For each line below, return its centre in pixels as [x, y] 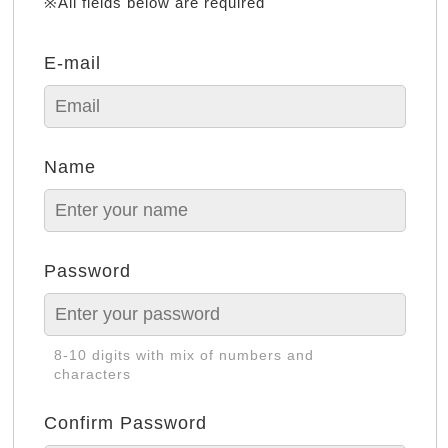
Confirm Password [126, 423]
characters [93, 374]
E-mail [73, 63]
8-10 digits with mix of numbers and [184, 355]
